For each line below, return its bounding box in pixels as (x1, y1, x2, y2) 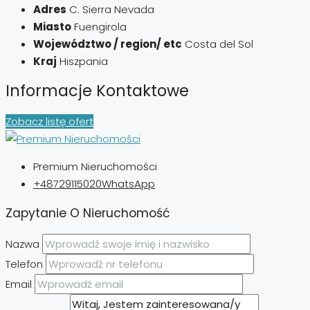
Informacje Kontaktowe (6, 80, 189, 102)
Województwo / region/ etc (33, 36, 182, 51)
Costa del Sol (185, 36, 253, 51)
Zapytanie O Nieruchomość (6, 204, 170, 221)
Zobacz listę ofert (6, 113, 93, 129)
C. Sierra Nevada (69, 1, 154, 17)
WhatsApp (102, 176, 155, 191)
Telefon (6, 257, 43, 272)
